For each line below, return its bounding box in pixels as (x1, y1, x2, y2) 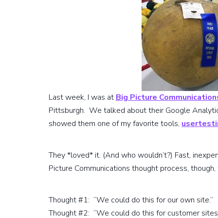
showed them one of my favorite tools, (49, 118, 182, 129)
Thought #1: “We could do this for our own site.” (49, 195, 213, 205)
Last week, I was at (49, 92, 116, 103)
